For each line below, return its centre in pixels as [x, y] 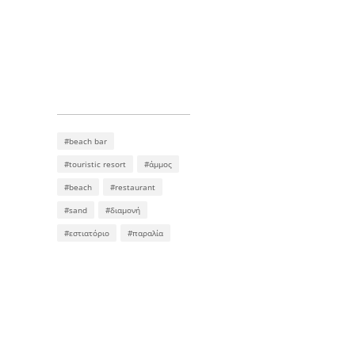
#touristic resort [95, 164]
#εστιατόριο [87, 233]
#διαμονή [123, 210]
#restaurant [133, 187]
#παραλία [145, 233]
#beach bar [86, 141]
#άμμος [158, 164]
